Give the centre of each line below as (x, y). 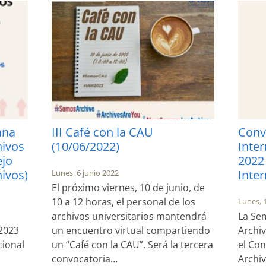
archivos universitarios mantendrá (129, 216)
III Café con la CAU (103, 132)
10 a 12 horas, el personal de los (124, 202)
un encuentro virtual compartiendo (131, 230)
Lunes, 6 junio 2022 (85, 172)
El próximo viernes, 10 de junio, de (129, 187)
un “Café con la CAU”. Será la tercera (133, 244)
